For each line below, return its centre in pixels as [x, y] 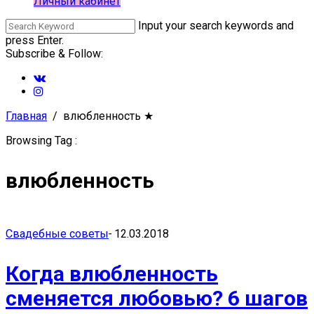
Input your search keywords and [216, 26]
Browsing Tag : [41, 141]
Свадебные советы [57, 234]
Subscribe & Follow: [54, 54]
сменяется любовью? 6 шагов [157, 298]
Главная [26, 116]
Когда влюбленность [112, 274]
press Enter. [35, 40]
